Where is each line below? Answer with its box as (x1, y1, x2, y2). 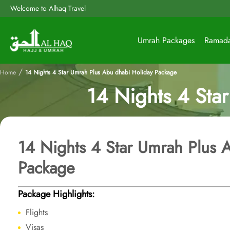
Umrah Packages (138, 34, 195, 46)
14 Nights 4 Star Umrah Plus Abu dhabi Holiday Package (25, 68, 177, 77)
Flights (26, 206, 48, 218)
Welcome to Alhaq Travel (10, 3, 86, 13)
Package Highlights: (18, 187, 94, 201)
